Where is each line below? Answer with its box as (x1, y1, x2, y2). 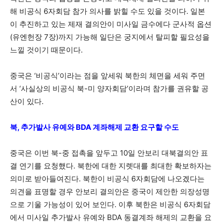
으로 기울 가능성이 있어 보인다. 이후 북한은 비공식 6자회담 (10, 200, 211, 209)
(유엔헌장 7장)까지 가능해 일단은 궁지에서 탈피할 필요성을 (10, 32, 210, 42)
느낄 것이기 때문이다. (10, 45, 83, 55)
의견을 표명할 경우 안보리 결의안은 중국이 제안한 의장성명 (10, 187, 210, 196)
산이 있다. (10, 97, 44, 106)
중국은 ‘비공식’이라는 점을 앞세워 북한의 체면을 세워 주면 (10, 71, 205, 80)
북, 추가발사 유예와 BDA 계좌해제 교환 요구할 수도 (10, 122, 179, 132)
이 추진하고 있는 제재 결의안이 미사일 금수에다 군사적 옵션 (10, 19, 212, 29)
